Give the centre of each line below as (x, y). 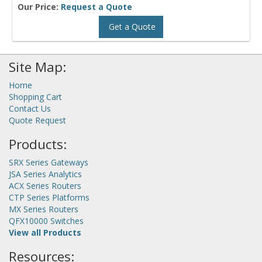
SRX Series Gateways (49, 163)
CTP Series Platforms (49, 198)
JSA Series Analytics (45, 174)
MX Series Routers (44, 209)
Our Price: (39, 7)
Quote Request (37, 120)
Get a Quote (131, 27)
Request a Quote (96, 7)
